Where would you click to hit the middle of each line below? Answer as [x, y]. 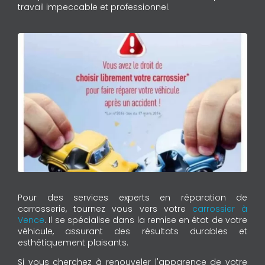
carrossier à [220, 209]
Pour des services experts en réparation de [132, 198]
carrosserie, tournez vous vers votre [105, 209]
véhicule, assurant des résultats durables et [132, 232]
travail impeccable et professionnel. [94, 7]
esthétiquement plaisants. [73, 243]
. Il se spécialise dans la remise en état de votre [146, 220]
